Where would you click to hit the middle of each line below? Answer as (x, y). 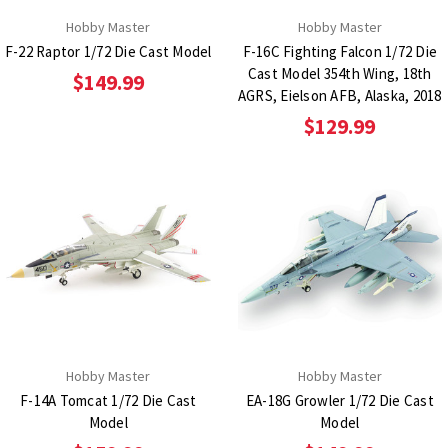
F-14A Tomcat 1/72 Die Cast (108, 401)
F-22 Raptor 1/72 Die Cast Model (108, 51)
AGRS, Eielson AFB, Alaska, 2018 (339, 95)
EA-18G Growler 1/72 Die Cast (339, 401)
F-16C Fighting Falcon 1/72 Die (339, 51)
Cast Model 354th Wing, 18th (339, 73)
